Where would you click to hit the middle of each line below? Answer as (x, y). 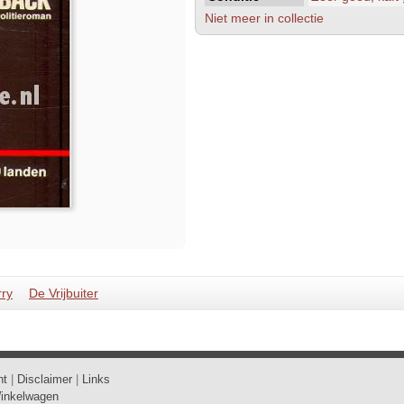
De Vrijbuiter (64, 293)
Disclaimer (45, 379)
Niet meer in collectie (264, 18)
